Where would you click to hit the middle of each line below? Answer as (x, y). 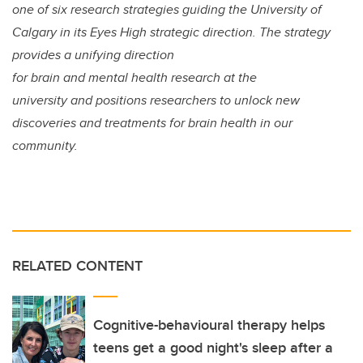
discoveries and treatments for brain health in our (152, 123)
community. (45, 146)
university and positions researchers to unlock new (156, 100)
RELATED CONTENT (77, 266)
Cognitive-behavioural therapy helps (209, 325)
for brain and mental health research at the (135, 78)
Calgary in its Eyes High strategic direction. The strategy (171, 32)
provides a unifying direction (93, 55)
